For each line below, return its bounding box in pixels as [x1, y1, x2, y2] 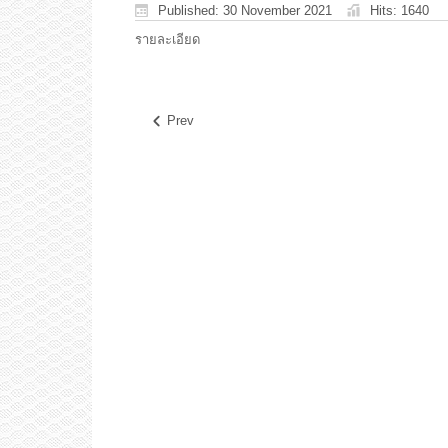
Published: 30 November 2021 [158, 2, 332, 18]
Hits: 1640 [370, 2, 429, 18]
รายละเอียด [135, 31, 200, 47]
